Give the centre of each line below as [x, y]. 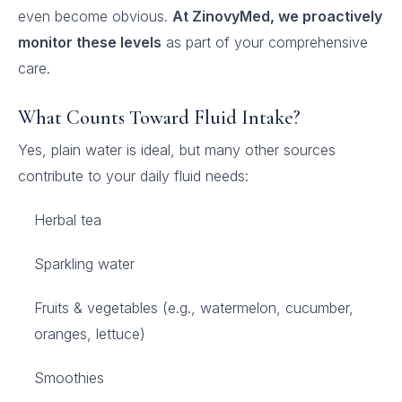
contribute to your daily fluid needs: [133, 176]
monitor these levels [90, 42]
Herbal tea [68, 220]
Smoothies [69, 378]
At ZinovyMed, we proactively [277, 16]
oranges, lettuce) [90, 334]
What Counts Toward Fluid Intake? [159, 118]
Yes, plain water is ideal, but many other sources [177, 150]
